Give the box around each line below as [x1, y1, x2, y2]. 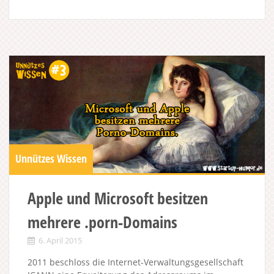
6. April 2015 [39, 235, 82, 246]
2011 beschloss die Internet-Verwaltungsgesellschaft [28, 256, 243, 268]
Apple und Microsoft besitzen [28, 187, 208, 210]
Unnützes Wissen [15, 151, 87, 166]
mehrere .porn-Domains [28, 211, 177, 234]
